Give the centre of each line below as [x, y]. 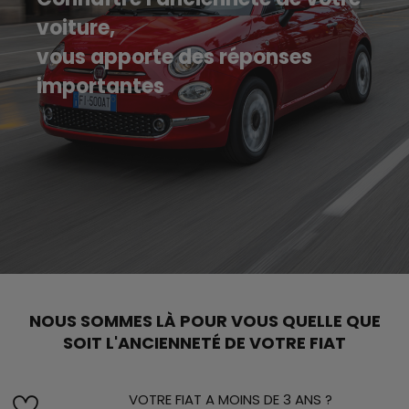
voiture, [76, 27]
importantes [100, 86]
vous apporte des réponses [174, 57]
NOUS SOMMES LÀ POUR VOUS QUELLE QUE [204, 320]
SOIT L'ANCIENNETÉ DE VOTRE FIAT [204, 342]
